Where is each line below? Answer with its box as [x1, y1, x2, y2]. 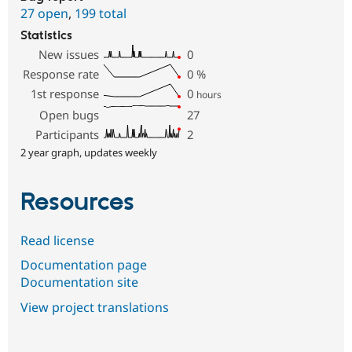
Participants [35, 126, 100, 143]
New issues [38, 46, 100, 63]
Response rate [23, 66, 100, 82]
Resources [20, 187, 134, 219]
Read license [20, 231, 94, 249]
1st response [31, 86, 100, 102]
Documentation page [20, 256, 147, 274]
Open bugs [39, 107, 100, 123]
